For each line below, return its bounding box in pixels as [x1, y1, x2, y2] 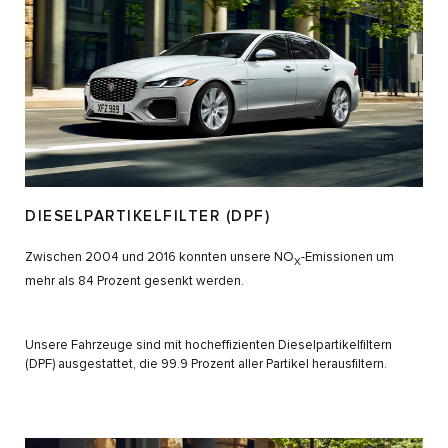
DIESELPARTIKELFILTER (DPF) [25, 209, 270, 225]
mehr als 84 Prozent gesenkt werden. [25, 274, 244, 288]
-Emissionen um [301, 251, 394, 265]
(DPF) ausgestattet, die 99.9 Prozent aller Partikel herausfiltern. [25, 357, 387, 371]
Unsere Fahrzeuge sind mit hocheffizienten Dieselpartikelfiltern [25, 338, 392, 352]
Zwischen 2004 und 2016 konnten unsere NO [25, 251, 294, 265]
